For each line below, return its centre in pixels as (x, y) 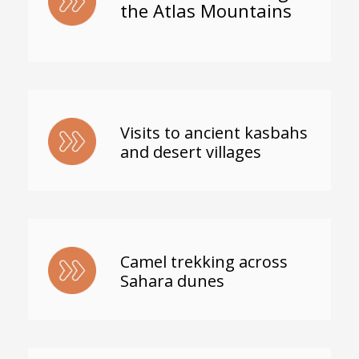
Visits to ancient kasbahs (214, 132)
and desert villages (190, 151)
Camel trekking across (204, 261)
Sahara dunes (172, 280)
